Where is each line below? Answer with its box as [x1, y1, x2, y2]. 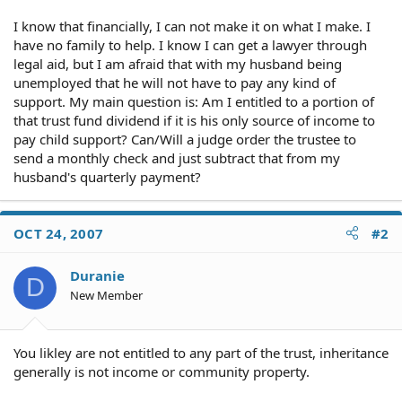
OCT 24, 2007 [13, 223, 103, 242]
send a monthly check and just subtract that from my [13, 148, 340, 167]
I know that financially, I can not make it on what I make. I [13, 16, 371, 35]
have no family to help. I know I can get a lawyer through [13, 35, 367, 54]
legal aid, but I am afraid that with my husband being [13, 54, 342, 73]
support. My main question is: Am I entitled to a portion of [13, 92, 374, 110]
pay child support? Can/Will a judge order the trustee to [13, 129, 356, 148]
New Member [70, 286, 143, 303]
